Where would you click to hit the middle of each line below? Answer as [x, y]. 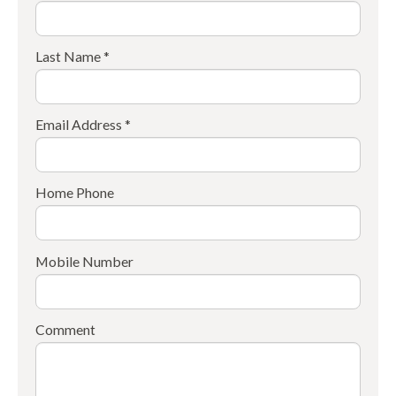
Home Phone [75, 193]
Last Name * [72, 57]
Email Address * [83, 125]
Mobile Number [84, 261]
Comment [65, 329]
